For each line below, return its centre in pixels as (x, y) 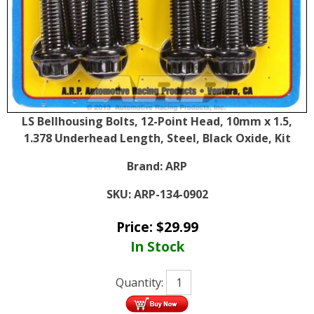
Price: (136, 226)
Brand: (145, 166)
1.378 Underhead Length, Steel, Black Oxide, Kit (157, 138)
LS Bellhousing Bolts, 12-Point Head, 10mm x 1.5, (157, 121)
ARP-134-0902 (171, 194)
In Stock (157, 246)
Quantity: (141, 282)
